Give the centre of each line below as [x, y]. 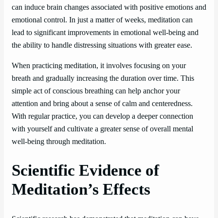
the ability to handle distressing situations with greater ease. [102, 45]
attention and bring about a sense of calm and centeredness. [102, 104]
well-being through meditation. [59, 142]
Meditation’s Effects [81, 190]
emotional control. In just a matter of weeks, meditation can [102, 20]
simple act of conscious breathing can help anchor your [96, 91]
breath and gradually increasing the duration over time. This [103, 79]
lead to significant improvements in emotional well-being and [105, 32]
